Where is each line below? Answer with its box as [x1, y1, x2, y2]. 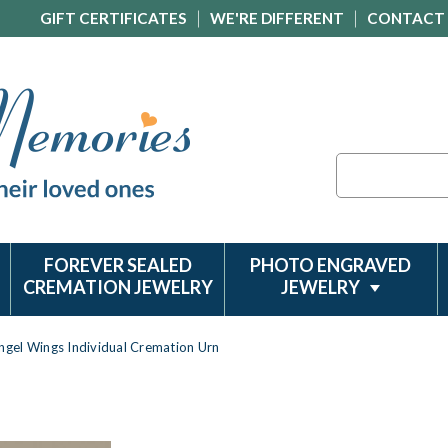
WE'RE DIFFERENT [210, 9, 344, 27]
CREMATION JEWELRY [22, 276, 213, 298]
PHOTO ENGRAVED [250, 254, 412, 276]
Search [336, 155, 379, 172]
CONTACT [367, 9, 445, 27]
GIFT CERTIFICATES [40, 9, 187, 27]
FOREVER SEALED [43, 254, 192, 276]
